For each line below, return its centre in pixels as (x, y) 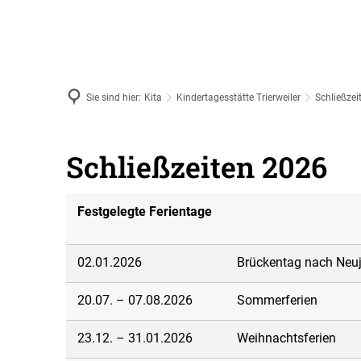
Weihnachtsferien (286, 338)
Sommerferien (277, 300)
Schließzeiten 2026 (197, 167)
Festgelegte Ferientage (145, 212)
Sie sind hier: (114, 97)
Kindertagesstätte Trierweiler (239, 97)
